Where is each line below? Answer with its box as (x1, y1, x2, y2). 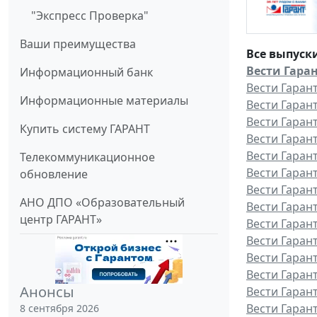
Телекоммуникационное (20, 149, 155, 166)
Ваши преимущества (20, 36, 136, 52)
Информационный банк (20, 64, 153, 81)
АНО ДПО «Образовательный (20, 195, 185, 211)
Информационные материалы (20, 93, 188, 109)
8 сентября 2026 (20, 301, 99, 316)
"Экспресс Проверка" (31, 8, 149, 24)
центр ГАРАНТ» (20, 212, 102, 228)
